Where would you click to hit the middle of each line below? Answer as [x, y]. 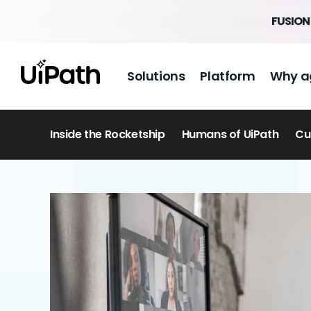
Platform [228, 76]
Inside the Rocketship [108, 134]
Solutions [156, 76]
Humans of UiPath [230, 134]
